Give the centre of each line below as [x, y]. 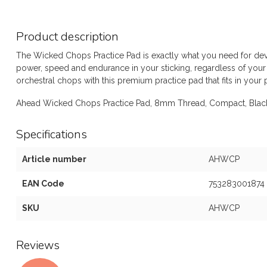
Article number [54, 159]
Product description [67, 37]
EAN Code [43, 183]
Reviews [38, 245]
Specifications [52, 134]
